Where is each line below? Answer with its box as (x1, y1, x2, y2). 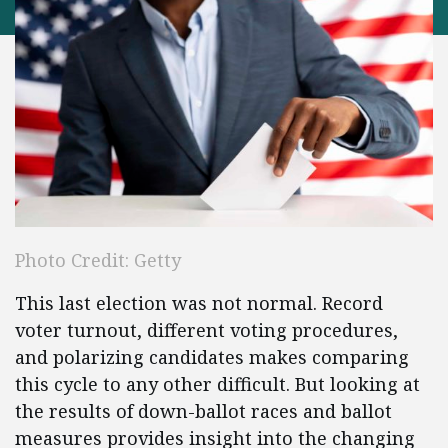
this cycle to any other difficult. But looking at (15, 372, 420, 397)
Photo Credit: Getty (15, 248, 181, 273)
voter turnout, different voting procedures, (15, 318, 398, 343)
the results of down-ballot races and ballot (15, 399, 392, 424)
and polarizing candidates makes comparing (15, 345, 409, 370)
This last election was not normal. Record (15, 291, 383, 316)
